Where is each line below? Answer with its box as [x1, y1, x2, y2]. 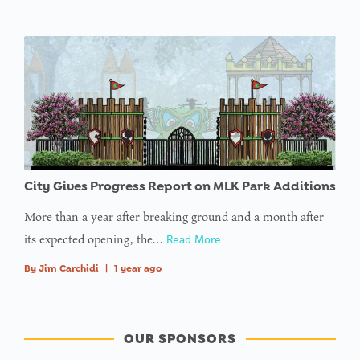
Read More [166, 231, 221, 247]
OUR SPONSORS [124, 329, 236, 347]
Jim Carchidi [39, 262, 99, 274]
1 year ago [114, 262, 162, 274]
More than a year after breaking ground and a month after [24, 207, 324, 225]
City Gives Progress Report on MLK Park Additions [24, 178, 336, 194]
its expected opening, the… [24, 230, 166, 247]
